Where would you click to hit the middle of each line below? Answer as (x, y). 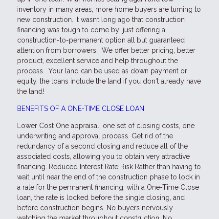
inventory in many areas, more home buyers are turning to (109, 9)
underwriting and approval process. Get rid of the (95, 136)
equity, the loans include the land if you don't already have (109, 81)
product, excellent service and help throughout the (98, 60)
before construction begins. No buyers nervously (95, 208)
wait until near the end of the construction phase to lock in (109, 177)
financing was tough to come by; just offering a (91, 30)
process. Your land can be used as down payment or (102, 71)
